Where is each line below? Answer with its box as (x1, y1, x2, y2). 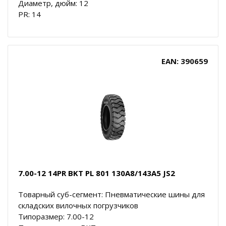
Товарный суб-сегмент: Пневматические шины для (18, 189, 205, 199)
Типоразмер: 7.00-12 (18, 211, 94, 221)
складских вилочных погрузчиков (18, 200, 138, 210)
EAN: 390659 (161, 55, 208, 66)
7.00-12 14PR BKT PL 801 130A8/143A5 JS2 (18, 167, 175, 178)
